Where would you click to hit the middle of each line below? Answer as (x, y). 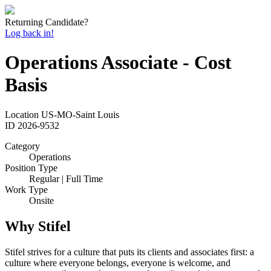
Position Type (31, 168)
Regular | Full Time (66, 178)
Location (22, 114)
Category (22, 146)
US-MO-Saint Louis (80, 114)
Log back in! (29, 33)
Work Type (26, 189)
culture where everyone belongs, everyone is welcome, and (118, 263)
